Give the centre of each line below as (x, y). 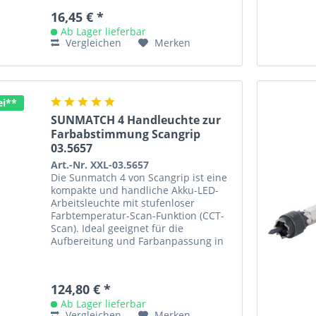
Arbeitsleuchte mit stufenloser (123, 202)
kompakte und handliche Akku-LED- (135, 190)
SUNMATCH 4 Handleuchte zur (136, 120)
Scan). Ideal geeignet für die (117, 228)
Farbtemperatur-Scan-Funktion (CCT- (138, 215)
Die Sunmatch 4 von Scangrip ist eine (139, 177)
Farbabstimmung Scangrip (126, 134)
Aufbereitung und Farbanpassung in (138, 241)
